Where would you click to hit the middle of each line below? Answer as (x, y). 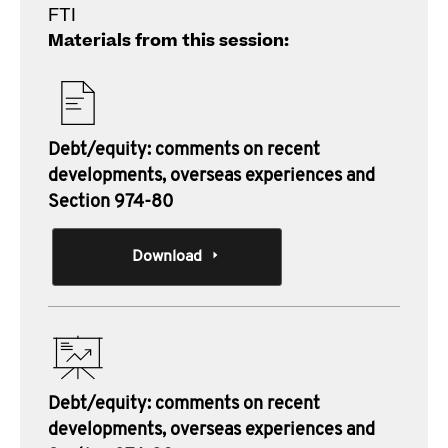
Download (166, 257)
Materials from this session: (168, 41)
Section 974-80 (111, 202)
